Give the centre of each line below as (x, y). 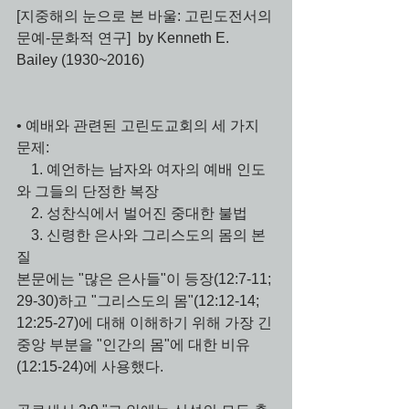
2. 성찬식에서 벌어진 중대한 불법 (139, 213)
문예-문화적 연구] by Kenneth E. (125, 38)
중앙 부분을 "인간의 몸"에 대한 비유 (133, 345)
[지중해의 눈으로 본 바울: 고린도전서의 (146, 16)
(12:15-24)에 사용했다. (92, 367)
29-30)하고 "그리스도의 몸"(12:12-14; (140, 301)
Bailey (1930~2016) (80, 60)
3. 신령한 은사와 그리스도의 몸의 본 (24, 235)
